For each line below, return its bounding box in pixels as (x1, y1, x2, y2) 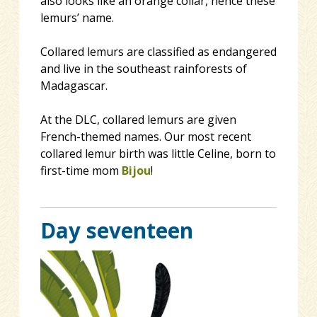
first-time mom (40, 163, 122, 179)
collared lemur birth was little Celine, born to (40, 146, 276, 162)
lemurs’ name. (40, 10, 114, 26)
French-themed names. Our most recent (40, 129, 251, 145)
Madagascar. (40, 78, 108, 94)
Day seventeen (40, 215, 193, 245)
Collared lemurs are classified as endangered (40, 44, 277, 60)
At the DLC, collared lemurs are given (40, 112, 236, 128)
